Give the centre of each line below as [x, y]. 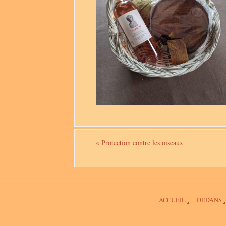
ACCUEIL [172, 200]
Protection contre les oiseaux [141, 142]
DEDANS [209, 200]
